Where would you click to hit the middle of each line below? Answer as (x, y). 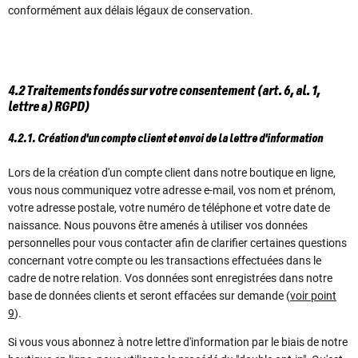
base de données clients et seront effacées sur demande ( (149, 295)
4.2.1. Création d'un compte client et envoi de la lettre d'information (165, 139)
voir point (313, 295)
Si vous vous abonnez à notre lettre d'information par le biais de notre (178, 342)
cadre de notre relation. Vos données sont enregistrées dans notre (170, 278)
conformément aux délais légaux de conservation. (131, 10)
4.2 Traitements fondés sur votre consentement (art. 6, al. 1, (164, 91)
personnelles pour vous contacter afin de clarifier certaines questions (177, 243)
